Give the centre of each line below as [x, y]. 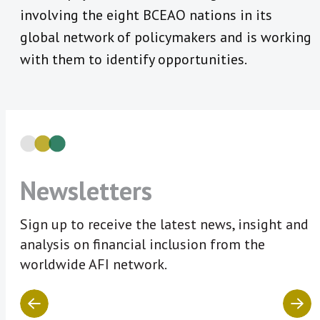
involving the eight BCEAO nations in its [146, 15]
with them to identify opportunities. [134, 60]
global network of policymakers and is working [166, 37]
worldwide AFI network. [94, 265]
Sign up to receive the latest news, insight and [164, 225]
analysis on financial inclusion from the [142, 245]
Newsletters [86, 191]
